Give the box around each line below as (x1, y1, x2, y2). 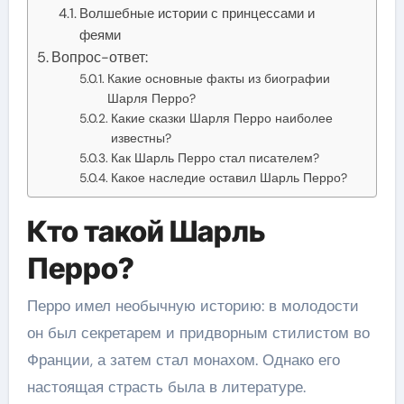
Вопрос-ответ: (50, 47, 148, 67)
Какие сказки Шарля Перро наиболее (110, 109, 333, 126)
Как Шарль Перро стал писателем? (110, 149, 319, 166)
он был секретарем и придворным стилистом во (26, 323, 370, 343)
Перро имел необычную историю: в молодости (26, 296, 359, 316)
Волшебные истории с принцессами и (79, 4, 316, 23)
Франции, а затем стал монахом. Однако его (26, 350, 340, 370)
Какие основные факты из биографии (106, 69, 330, 87)
